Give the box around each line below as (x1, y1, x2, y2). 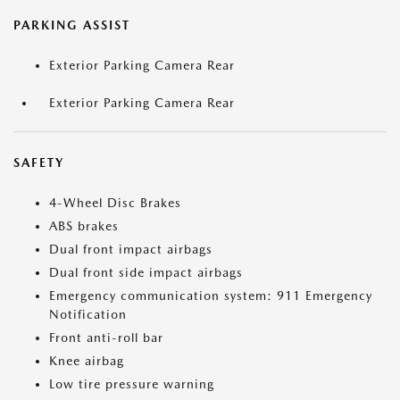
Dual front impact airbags (49, 242, 212, 256)
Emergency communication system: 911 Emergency (49, 288, 372, 303)
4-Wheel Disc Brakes (49, 196, 181, 210)
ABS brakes (49, 219, 119, 233)
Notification (49, 307, 127, 321)
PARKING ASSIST (13, 18, 130, 32)
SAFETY (13, 155, 64, 170)
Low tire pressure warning (49, 377, 214, 391)
